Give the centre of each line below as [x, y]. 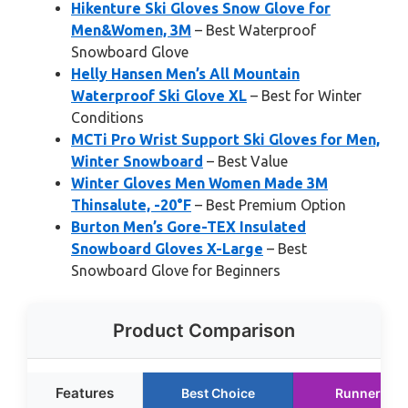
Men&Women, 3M [131, 30]
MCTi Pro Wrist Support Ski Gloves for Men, [225, 139]
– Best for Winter [304, 96]
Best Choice [218, 393]
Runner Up [368, 393]
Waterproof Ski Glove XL [159, 96]
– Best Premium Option [269, 205]
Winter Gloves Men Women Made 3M [199, 183]
